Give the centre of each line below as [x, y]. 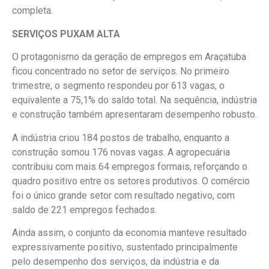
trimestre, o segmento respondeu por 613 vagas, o [118, 86]
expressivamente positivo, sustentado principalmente [125, 247]
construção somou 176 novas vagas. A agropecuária [121, 152]
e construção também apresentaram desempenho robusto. [134, 115]
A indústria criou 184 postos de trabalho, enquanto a [121, 138]
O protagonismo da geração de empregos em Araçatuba [129, 57]
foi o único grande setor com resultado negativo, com [123, 195]
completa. [32, 11]
